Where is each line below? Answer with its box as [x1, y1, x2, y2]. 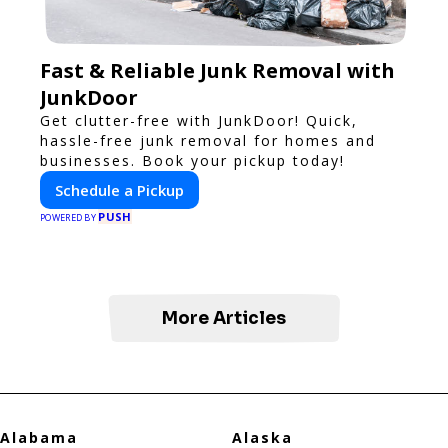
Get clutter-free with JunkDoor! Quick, [40, 110, 358, 130]
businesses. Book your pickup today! [40, 150, 345, 170]
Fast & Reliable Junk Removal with [40, 56, 395, 84]
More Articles [162, 307, 286, 329]
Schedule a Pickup [55, 179, 184, 200]
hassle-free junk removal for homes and [40, 130, 376, 150]
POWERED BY [40, 210, 99, 224]
